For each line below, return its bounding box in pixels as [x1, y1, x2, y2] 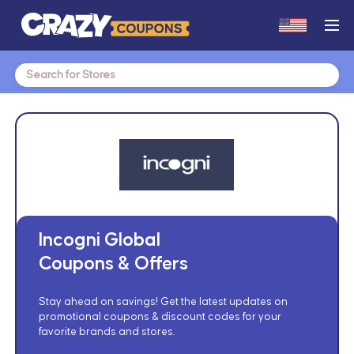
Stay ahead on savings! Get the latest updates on [38, 296, 288, 308]
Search [13, 65, 51, 77]
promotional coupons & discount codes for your [38, 311, 281, 323]
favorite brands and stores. [38, 326, 175, 338]
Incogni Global [38, 231, 160, 250]
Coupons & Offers [38, 254, 188, 274]
